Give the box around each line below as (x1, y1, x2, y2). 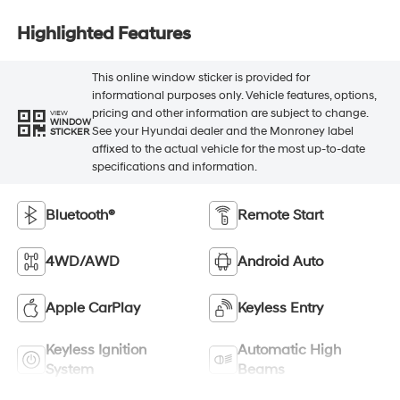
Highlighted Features (16, 23, 191, 46)
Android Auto (237, 252, 323, 271)
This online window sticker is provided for (91, 71, 310, 86)
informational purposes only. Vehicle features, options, (91, 88, 376, 104)
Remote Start (237, 205, 323, 224)
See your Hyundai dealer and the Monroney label (91, 124, 354, 139)
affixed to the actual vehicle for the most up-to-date (91, 142, 365, 157)
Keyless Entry (237, 298, 323, 317)
